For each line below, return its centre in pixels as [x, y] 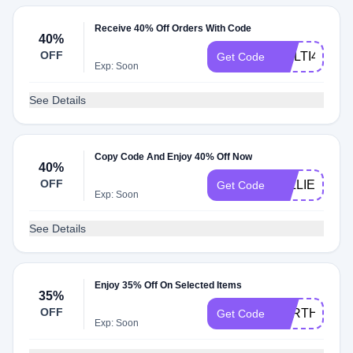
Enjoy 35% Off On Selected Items [169, 285]
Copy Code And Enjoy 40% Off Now [174, 157]
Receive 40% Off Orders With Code [173, 28]
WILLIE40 [302, 185]
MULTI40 [300, 56]
